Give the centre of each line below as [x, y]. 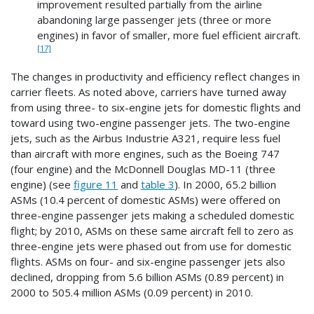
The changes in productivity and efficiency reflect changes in [155, 77]
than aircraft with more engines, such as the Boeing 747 [145, 154]
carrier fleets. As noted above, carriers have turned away [149, 92]
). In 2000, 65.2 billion [225, 185]
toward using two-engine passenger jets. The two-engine [150, 123]
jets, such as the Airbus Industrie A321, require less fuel [145, 138]
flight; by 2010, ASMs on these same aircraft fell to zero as [152, 231]
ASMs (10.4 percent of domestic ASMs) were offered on [145, 200]
